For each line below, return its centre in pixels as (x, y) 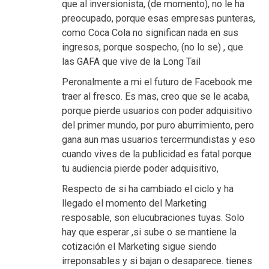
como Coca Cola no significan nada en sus (150, 33)
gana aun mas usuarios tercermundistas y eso (159, 140)
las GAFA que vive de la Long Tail (131, 62)
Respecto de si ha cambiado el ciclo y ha (148, 189)
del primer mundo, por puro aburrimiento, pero (158, 125)
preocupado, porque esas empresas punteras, (159, 19)
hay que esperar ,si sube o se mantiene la (149, 232)
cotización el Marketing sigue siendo (139, 247)
